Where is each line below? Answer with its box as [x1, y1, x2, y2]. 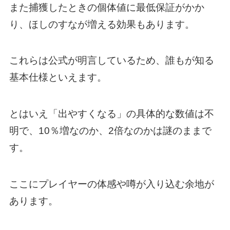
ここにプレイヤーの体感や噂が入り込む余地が [9, 178, 214, 189]
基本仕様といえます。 [9, 72, 107, 83]
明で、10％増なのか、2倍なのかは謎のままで [9, 125, 212, 136]
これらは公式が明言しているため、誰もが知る [9, 55, 214, 66]
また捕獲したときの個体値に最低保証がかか [9, 2, 204, 13]
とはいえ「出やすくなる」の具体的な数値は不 [9, 108, 214, 119]
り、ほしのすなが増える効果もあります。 [9, 18, 195, 30]
